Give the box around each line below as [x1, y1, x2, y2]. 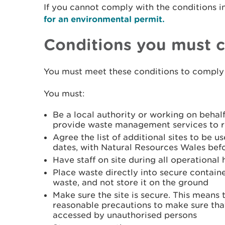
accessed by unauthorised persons [53, 210, 197, 220]
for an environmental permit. [44, 14, 165, 24]
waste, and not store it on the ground [53, 177, 208, 187]
